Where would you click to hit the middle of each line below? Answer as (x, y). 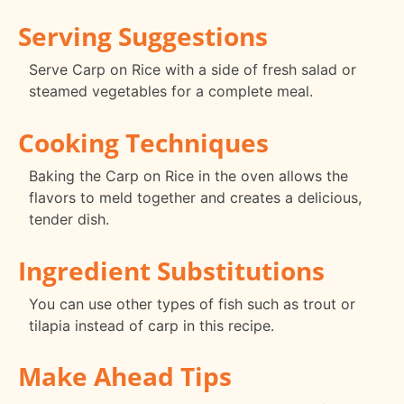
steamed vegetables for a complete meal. (171, 91)
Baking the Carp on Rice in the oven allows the (188, 175)
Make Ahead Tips (125, 376)
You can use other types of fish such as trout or (192, 303)
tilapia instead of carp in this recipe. (151, 325)
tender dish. (69, 219)
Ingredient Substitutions (171, 270)
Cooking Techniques (143, 142)
